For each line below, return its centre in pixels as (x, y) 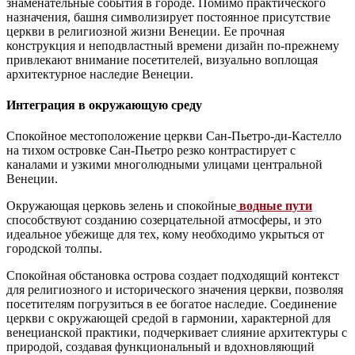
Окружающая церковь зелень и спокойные (121, 206)
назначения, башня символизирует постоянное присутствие (168, 17)
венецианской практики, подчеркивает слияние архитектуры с (177, 333)
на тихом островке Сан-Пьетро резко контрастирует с (151, 151)
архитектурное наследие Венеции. (100, 74)
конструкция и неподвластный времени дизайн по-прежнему (173, 45)
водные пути (276, 206)
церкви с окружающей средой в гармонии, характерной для (168, 319)
